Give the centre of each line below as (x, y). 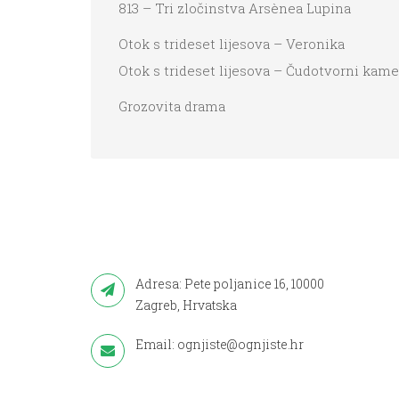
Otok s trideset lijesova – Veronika (232, 44)
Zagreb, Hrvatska (186, 305)
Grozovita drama (172, 106)
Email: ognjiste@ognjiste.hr (220, 344)
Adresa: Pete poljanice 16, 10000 (230, 283)
